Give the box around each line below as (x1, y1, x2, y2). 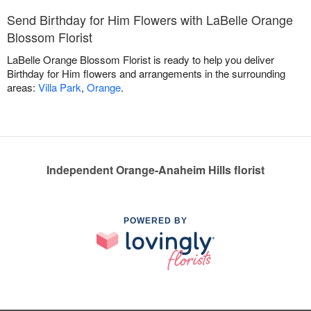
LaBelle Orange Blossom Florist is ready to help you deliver (7, 52, 274, 67)
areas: (7, 80, 38, 95)
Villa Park (38, 80, 81, 95)
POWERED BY (124, 216, 187, 226)
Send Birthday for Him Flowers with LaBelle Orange (7, 10, 293, 29)
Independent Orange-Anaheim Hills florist (47, 162, 264, 178)
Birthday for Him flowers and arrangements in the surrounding (7, 66, 285, 81)
